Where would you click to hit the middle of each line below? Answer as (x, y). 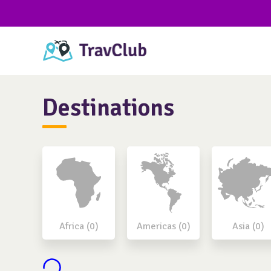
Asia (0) (248, 226)
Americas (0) (163, 226)
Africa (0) (79, 226)
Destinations (108, 108)
